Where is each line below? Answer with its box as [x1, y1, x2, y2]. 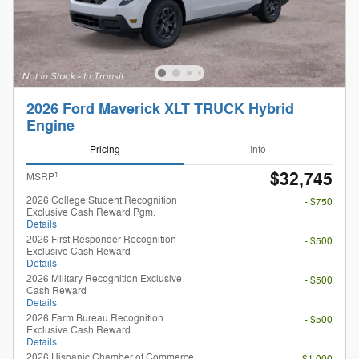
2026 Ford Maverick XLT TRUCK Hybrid [26, 100, 294, 119]
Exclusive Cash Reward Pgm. [26, 206, 155, 220]
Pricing [90, 143, 120, 156]
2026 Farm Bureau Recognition [26, 312, 163, 325]
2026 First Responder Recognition [26, 233, 176, 247]
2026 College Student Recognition [26, 194, 177, 208]
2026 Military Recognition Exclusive [26, 272, 182, 286]
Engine [26, 117, 75, 136]
